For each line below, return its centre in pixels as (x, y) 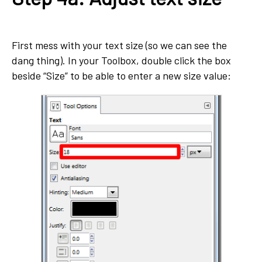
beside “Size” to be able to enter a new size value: (121, 75)
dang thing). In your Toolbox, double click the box (121, 60)
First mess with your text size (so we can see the (119, 45)
